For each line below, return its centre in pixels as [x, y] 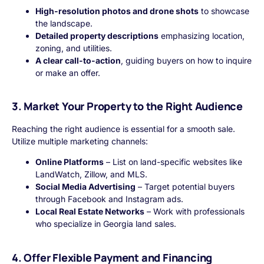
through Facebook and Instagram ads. [109, 199]
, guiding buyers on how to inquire [186, 60]
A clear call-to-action [78, 60]
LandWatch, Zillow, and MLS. [91, 174]
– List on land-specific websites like [173, 162]
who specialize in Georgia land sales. [106, 224]
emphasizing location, [202, 35]
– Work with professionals [194, 212]
